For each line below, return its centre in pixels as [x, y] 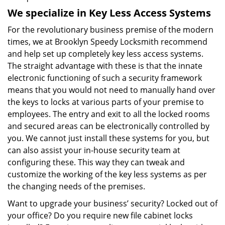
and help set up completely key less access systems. [105, 54]
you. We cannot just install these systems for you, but [108, 138]
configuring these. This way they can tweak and [96, 162]
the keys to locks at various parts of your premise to [106, 102]
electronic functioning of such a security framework [105, 78]
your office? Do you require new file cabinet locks [100, 215]
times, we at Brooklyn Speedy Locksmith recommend [107, 42]
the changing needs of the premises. [76, 186]
